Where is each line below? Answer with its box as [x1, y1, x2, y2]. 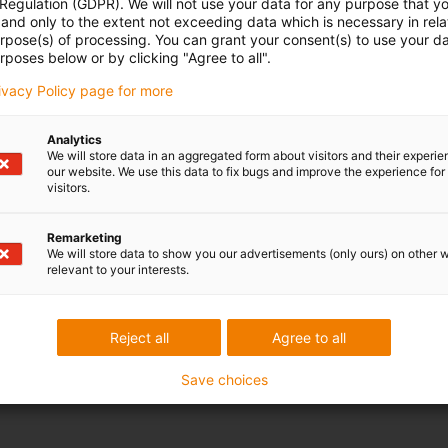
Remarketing [47, 230, 122, 245]
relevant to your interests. [47, 262, 189, 277]
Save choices [180, 371, 268, 388]
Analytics [47, 132, 102, 147]
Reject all [109, 329, 169, 346]
